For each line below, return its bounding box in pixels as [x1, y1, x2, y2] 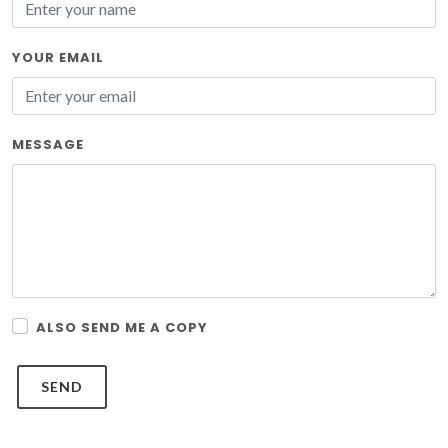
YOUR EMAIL [12, 48, 104, 67]
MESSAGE [12, 135, 84, 154]
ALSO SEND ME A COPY [36, 318, 208, 337]
